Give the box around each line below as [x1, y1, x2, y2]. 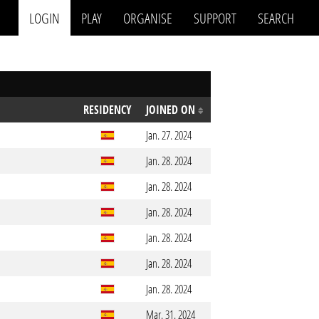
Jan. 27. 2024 [146, 127, 192, 143]
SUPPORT [194, 8, 236, 27]
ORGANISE [123, 8, 172, 27]
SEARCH [258, 8, 294, 27]
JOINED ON [146, 102, 198, 117]
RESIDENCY [83, 102, 132, 117]
